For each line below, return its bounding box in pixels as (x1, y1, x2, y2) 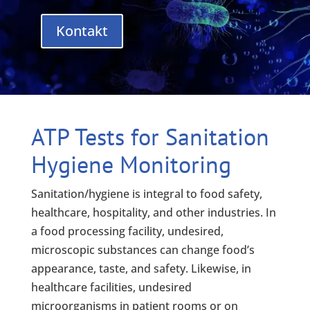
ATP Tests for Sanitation (30, 121, 269, 152)
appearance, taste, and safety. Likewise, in (30, 261, 251, 276)
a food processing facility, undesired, (30, 224, 224, 239)
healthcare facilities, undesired (30, 280, 192, 295)
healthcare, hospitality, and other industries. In (30, 205, 276, 220)
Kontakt (55, 21, 108, 40)
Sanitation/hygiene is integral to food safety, (30, 186, 262, 201)
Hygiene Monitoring (30, 149, 231, 179)
